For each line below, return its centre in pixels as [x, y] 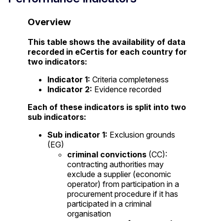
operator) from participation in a [123, 184]
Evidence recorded [128, 89]
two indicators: [57, 61]
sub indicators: [57, 117]
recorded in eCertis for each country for [107, 52]
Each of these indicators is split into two [107, 107]
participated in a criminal [109, 203]
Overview [49, 22]
